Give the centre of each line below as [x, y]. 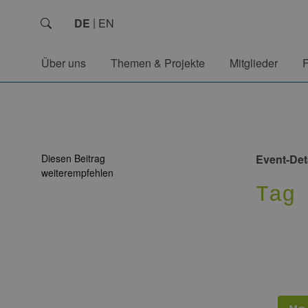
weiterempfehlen [77, 173]
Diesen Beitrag [73, 158]
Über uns [64, 63]
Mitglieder [254, 63]
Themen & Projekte [158, 63]
